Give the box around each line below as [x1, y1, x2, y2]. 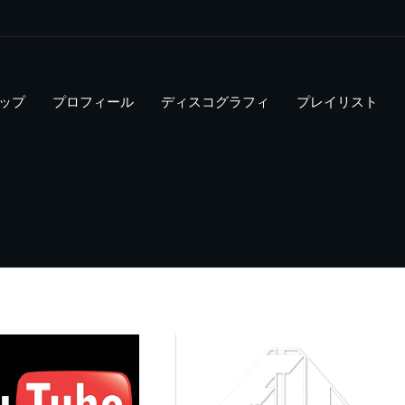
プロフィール [52, 90, 134, 110]
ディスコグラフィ [161, 90, 269, 110]
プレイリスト [297, 90, 378, 110]
